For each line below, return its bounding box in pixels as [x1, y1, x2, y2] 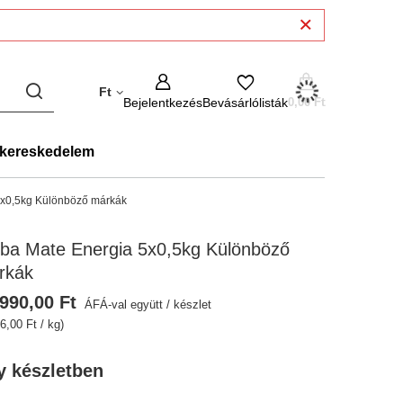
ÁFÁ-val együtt [81, 298, 164, 311]
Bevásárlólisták [202, 95, 288, 110]
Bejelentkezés [123, 95, 202, 110]
